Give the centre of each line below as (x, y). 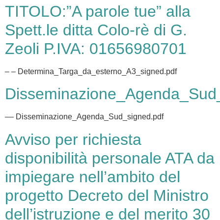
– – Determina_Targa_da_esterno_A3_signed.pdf (91, 71)
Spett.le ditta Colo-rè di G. (96, 30)
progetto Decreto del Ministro (107, 195)
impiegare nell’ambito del (93, 177)
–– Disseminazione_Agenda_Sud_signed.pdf (84, 117)
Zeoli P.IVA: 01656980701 (96, 48)
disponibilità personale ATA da (110, 158)
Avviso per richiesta (73, 139)
